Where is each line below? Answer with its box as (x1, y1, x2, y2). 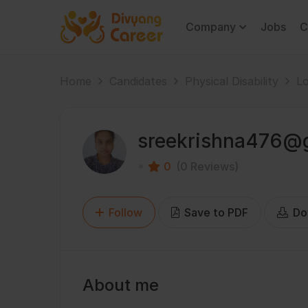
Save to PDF (181, 206, 248, 219)
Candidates (109, 74, 167, 88)
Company (186, 20, 236, 34)
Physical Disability (185, 74, 278, 88)
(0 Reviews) (176, 159, 239, 173)
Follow (109, 206, 142, 219)
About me (82, 275, 159, 295)
